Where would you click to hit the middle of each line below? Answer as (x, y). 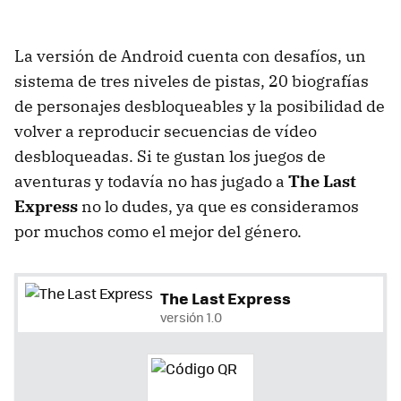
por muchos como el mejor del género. (158, 231)
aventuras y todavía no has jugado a (151, 181)
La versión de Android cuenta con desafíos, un (190, 55)
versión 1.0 (191, 316)
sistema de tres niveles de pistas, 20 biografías (192, 81)
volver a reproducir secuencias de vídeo (166, 131)
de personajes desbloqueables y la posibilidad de (200, 106)
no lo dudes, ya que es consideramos (218, 206)
